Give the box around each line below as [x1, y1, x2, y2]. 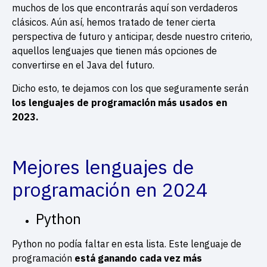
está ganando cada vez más [74, 252, 202, 264]
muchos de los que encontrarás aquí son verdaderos [12, 2, 238, 14]
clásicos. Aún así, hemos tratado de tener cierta [12, 16, 216, 29]
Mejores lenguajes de [12, 154, 194, 179]
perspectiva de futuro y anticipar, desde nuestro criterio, [12, 30, 252, 43]
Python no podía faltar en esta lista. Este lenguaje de [12, 237, 241, 250]
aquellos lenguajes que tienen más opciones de [12, 45, 217, 57]
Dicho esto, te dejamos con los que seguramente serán [12, 82, 249, 94]
